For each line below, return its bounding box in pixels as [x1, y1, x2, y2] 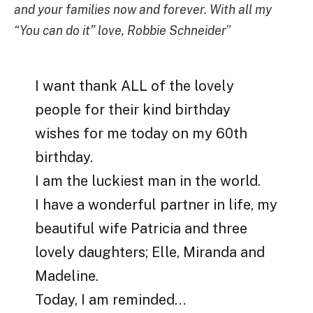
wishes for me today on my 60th [35, 125, 248, 143]
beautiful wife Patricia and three [35, 220, 248, 238]
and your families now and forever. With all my [14, 1, 272, 17]
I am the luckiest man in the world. [35, 173, 261, 190]
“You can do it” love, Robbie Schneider [14, 22, 226, 38]
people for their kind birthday [35, 101, 231, 119]
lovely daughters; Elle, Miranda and [35, 244, 265, 261]
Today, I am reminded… [35, 291, 187, 309]
